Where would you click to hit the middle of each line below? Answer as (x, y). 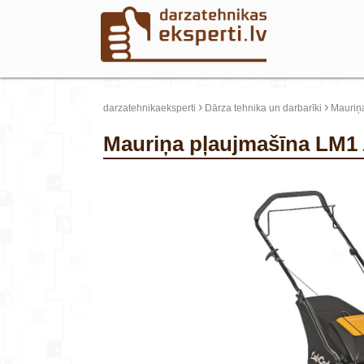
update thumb (139, 182)
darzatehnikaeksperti (149, 108)
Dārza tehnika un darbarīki (263, 108)
